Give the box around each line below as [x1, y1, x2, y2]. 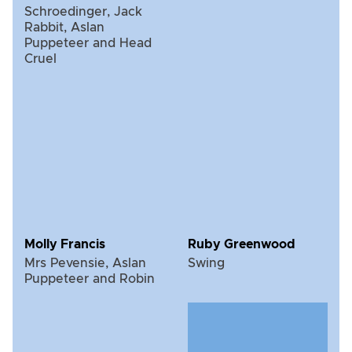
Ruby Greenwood [188, 237, 295, 251]
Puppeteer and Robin [24, 272, 155, 285]
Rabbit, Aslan [24, 20, 104, 34]
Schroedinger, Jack [24, 5, 142, 18]
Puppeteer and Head [24, 36, 152, 49]
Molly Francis [24, 237, 105, 251]
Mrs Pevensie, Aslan [24, 256, 146, 269]
